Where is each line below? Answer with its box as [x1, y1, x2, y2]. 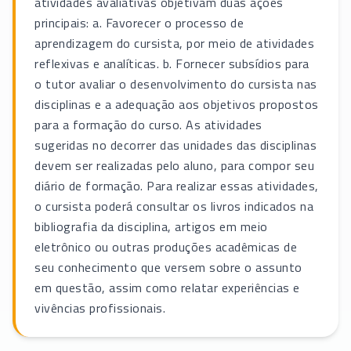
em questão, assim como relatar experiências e [34, 278, 300, 298]
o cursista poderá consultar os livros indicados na [34, 197, 313, 216]
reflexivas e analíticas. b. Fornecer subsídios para [34, 54, 309, 74]
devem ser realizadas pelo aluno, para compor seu [34, 156, 314, 175]
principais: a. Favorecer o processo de [34, 13, 244, 33]
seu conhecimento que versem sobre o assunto [34, 258, 302, 277]
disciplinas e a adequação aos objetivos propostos [34, 95, 319, 114]
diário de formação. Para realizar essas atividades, [34, 176, 319, 196]
